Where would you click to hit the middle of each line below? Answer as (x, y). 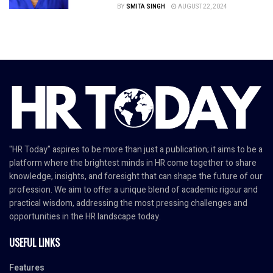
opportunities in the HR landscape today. (85, 217)
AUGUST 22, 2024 (202, 7)
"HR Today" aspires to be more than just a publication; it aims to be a (136, 150)
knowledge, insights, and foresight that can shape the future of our (136, 177)
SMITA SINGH (145, 7)
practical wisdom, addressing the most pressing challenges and (128, 204)
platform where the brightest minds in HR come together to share (133, 163)
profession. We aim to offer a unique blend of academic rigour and (133, 190)
